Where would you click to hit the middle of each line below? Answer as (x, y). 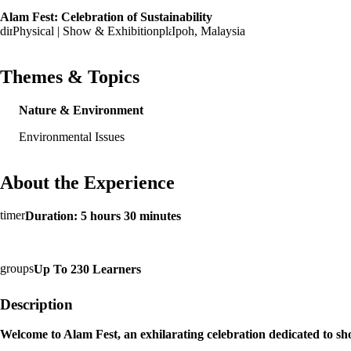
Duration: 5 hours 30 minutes (103, 215)
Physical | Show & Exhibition (86, 31)
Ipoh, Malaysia (208, 31)
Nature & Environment (81, 110)
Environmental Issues (72, 137)
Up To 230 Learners (87, 269)
